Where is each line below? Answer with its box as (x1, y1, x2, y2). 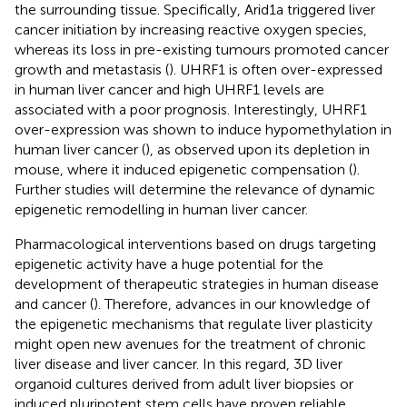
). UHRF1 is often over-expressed (169, 60, 382, 78)
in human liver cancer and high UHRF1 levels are (15, 80, 324, 98)
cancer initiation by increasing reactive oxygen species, (15, 20, 367, 38)
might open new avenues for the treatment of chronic (15, 334, 366, 352)
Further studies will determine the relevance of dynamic (15, 180, 375, 198)
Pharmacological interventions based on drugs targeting (15, 234, 376, 253)
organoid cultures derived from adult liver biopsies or (15, 374, 353, 392)
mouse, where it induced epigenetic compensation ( (15, 160, 352, 178)
